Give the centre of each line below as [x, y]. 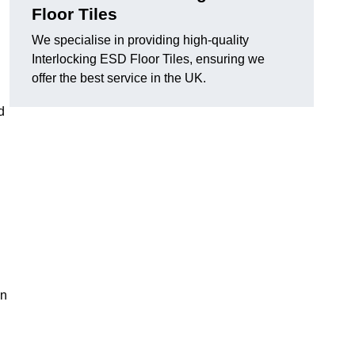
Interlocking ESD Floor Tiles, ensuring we [148, 59]
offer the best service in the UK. [119, 78]
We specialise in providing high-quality [140, 40]
